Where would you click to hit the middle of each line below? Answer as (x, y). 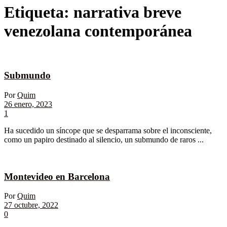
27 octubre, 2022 (31, 205)
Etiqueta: (39, 12)
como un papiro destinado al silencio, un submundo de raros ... (104, 139)
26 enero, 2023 (28, 104)
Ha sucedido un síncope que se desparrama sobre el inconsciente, (108, 130)
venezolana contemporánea (98, 31)
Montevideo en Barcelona (57, 176)
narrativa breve (127, 12)
